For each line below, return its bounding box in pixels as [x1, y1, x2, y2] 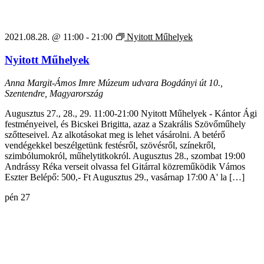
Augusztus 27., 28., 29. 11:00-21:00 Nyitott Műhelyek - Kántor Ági [5, 108, 257, 118]
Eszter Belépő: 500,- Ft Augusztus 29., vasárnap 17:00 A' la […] [5, 171, 245, 182]
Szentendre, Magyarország [5, 88, 103, 98]
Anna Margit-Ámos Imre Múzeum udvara [5, 77, 161, 88]
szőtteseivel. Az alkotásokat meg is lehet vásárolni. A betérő [5, 129, 225, 140]
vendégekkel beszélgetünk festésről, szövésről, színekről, [5, 140, 216, 150]
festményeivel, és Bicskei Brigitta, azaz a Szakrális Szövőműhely [5, 118, 246, 129]
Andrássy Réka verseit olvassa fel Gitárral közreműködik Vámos [5, 161, 245, 171]
